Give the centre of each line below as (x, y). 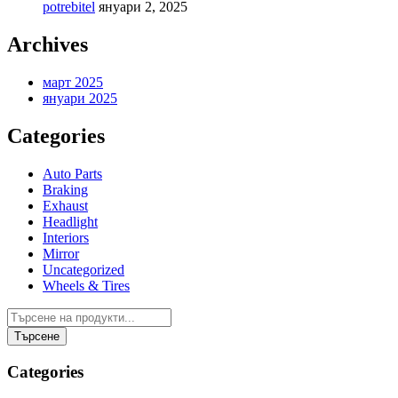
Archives (48, 45)
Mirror (61, 253)
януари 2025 (80, 98)
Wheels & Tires (86, 285)
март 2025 (73, 82)
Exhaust (65, 205)
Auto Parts (72, 173)
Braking (65, 189)
